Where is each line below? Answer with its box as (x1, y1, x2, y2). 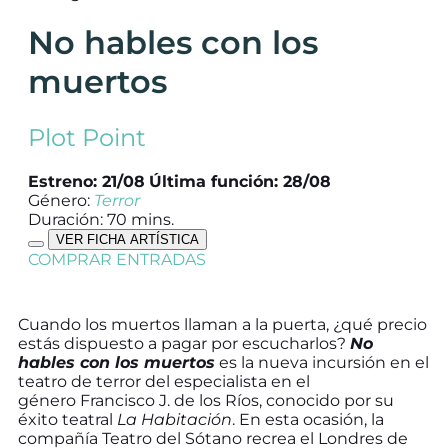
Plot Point (28, 122, 146, 152)
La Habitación (117, 409, 232, 429)
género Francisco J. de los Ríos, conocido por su (18, 390, 394, 410)
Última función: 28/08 (149, 171, 331, 191)
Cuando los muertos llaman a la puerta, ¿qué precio (18, 314, 427, 334)
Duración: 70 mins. (28, 209, 174, 229)
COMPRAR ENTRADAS (28, 249, 206, 269)
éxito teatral (18, 409, 117, 429)
